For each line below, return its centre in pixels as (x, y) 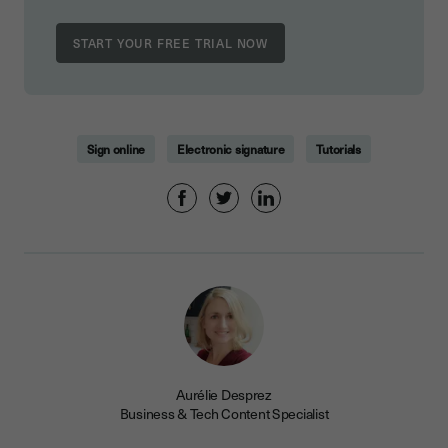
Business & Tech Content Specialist (224, 414)
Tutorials (338, 149)
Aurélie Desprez (224, 395)
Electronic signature (231, 149)
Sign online (116, 149)
